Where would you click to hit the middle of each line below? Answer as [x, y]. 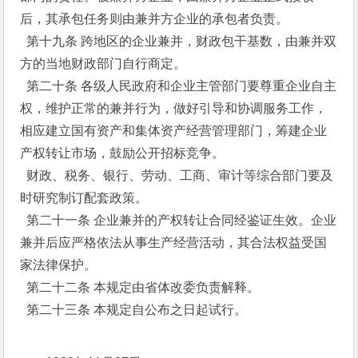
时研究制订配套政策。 [84, 198]
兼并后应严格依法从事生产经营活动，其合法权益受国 [174, 243]
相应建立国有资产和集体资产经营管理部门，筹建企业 [174, 131]
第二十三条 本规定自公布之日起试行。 [134, 310]
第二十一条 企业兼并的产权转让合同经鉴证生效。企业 [179, 220]
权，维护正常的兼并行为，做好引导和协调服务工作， [174, 108]
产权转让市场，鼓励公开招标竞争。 [123, 153]
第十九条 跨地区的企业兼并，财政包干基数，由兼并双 [179, 41]
